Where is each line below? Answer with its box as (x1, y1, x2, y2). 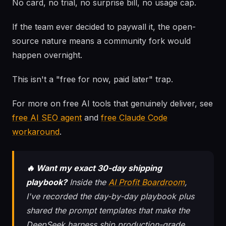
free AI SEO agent (12, 112, 82, 123)
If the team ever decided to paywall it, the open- (12, 22, 196, 32)
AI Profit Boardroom (108, 177, 185, 187)
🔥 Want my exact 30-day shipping (26, 163, 162, 173)
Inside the (67, 177, 108, 187)
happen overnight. (12, 50, 82, 60)
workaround (12, 127, 60, 137)
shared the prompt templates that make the (26, 205, 190, 215)
